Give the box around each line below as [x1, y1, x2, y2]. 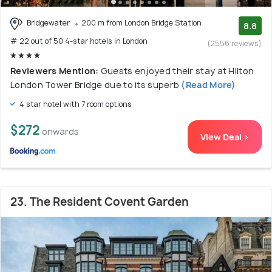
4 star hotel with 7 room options [18, 98, 132, 109]
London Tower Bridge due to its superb [10, 78, 182, 90]
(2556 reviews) [208, 38, 262, 49]
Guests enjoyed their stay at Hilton [100, 64, 254, 76]
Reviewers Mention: [10, 64, 101, 76]
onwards [42, 125, 79, 137]
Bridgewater [25, 18, 72, 29]
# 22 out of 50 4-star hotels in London [10, 35, 148, 46]
